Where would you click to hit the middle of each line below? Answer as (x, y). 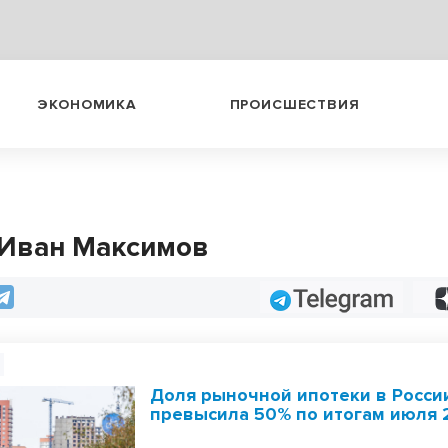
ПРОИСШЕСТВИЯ (294, 104)
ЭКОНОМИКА (87, 104)
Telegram (309, 296)
